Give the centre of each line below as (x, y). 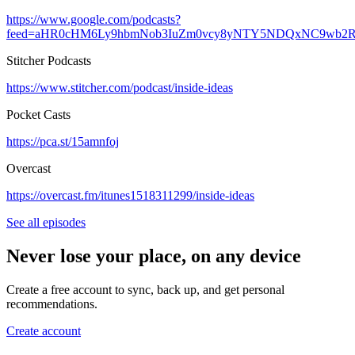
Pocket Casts (38, 114)
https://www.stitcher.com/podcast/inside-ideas (120, 87)
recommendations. (52, 303)
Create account (44, 330)
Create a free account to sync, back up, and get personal (145, 289)
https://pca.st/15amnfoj (63, 141)
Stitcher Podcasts (49, 60)
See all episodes (46, 222)
